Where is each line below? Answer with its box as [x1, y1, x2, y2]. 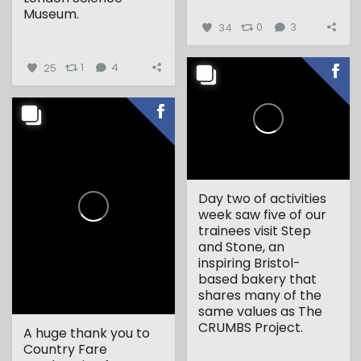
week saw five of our [198, 205, 327, 225]
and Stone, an [198, 238, 285, 257]
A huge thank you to [23, 324, 151, 343]
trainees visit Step [198, 222, 312, 241]
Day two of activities [198, 189, 327, 209]
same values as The [198, 302, 323, 322]
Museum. [23, 5, 80, 24]
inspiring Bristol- [198, 254, 301, 273]
